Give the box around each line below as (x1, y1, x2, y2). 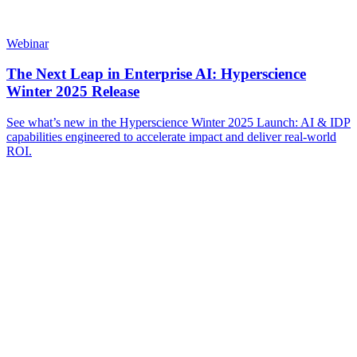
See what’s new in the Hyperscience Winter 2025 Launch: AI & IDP (6, 116, 351, 130)
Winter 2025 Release (6, 83, 139, 100)
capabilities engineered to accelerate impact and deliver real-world (6, 130, 336, 144)
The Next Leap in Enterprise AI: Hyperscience (6, 65, 306, 83)
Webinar (6, 36, 49, 50)
